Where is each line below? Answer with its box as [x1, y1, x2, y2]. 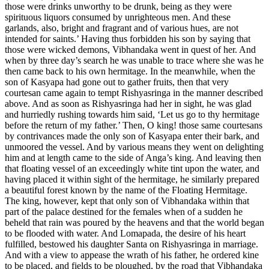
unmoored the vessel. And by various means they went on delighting [5, 141, 264, 152]
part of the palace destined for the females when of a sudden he [5, 206, 243, 217]
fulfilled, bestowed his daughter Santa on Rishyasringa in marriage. [5, 238, 258, 249]
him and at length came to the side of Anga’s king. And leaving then [5, 152, 261, 163]
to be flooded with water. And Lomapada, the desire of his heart [5, 228, 246, 238]
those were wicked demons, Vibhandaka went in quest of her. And [5, 44, 256, 55]
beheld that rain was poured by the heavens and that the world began [5, 217, 264, 228]
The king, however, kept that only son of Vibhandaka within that [5, 195, 249, 206]
